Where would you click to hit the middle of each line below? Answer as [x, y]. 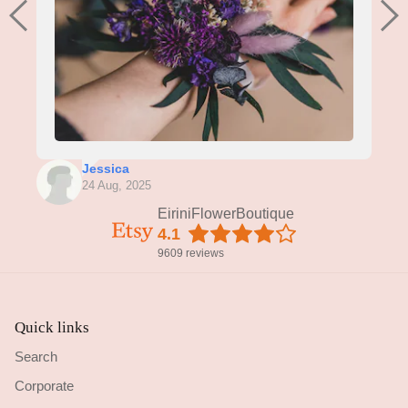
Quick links [52, 328]
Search [36, 357]
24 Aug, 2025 [117, 186]
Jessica [106, 169]
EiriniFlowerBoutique [225, 214]
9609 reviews [190, 254]
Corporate [44, 385]
